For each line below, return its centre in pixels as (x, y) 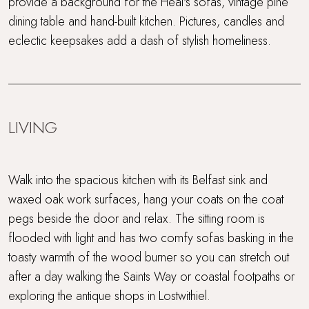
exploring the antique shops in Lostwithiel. (109, 296)
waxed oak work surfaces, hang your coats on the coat (146, 199)
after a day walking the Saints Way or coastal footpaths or (151, 276)
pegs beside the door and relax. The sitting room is (137, 218)
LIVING (33, 127)
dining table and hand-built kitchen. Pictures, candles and (146, 21)
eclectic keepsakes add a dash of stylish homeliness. (140, 40)
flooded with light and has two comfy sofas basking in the (151, 238)
